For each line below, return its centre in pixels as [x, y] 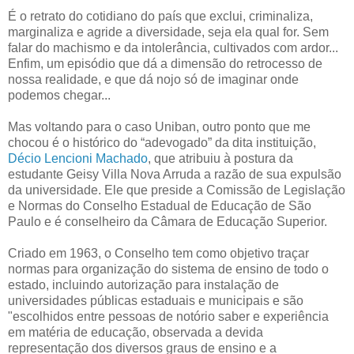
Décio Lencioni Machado [78, 159]
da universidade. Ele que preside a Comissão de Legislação [177, 190]
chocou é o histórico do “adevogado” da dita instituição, [162, 143]
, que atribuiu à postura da [220, 159]
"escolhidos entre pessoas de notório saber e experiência [168, 317]
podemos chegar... [59, 96]
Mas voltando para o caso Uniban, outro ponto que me [159, 127]
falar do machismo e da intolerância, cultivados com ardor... [173, 48]
